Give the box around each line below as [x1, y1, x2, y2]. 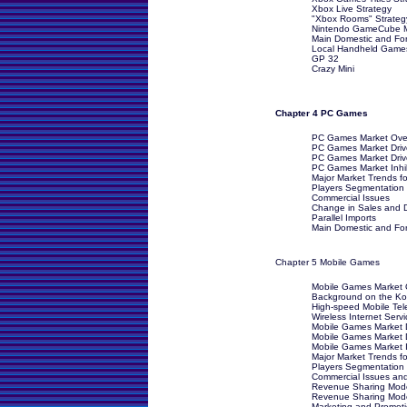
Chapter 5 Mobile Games [274, 257, 380, 267]
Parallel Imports [311, 213, 376, 223]
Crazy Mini [311, 64, 354, 74]
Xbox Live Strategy [311, 4, 392, 14]
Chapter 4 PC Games [274, 108, 368, 118]
